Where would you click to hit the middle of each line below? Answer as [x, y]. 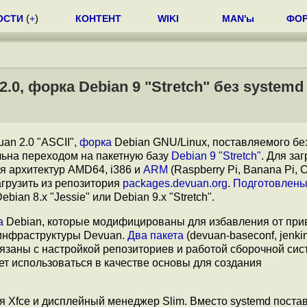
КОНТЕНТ [98, 19]
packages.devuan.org [175, 183]
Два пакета [156, 235]
